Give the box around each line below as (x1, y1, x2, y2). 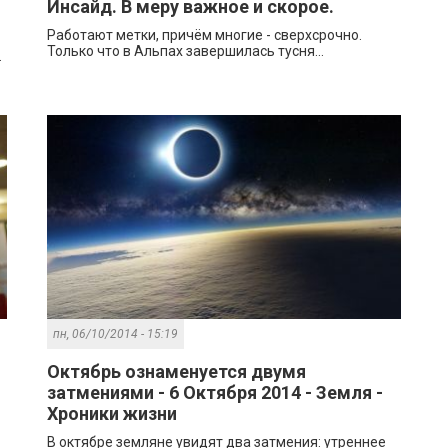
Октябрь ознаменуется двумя (47, 361, 307, 383)
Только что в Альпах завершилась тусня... (47, 43, 325, 60)
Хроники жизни (47, 403, 178, 425)
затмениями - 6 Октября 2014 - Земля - (47, 382, 384, 404)
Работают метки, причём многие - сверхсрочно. (47, 27, 363, 44)
